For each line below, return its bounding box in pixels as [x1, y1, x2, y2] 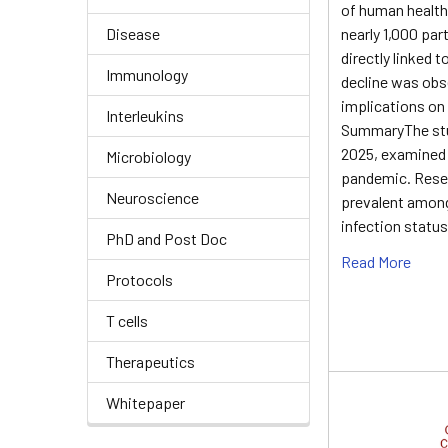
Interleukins [106, 106, 184, 125]
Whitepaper [106, 393, 185, 412]
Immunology [106, 65, 188, 84]
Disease [106, 24, 160, 43]
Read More [341, 252, 412, 271]
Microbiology [106, 147, 191, 166]
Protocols [106, 270, 173, 289]
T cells [106, 311, 148, 330]
